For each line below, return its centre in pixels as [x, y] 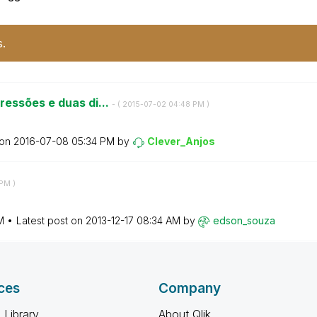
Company [190, 288]
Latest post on [51, 220]
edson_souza [244, 220]
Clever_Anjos [181, 141]
